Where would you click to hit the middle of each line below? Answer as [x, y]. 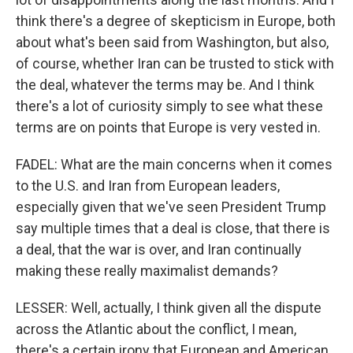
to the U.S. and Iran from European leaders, [148, 186]
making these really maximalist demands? [147, 271]
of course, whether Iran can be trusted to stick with [175, 63]
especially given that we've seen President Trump [171, 207]
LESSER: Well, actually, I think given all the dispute [169, 308]
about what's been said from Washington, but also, [172, 42]
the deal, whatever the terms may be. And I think [165, 85]
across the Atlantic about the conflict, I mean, [156, 329]
